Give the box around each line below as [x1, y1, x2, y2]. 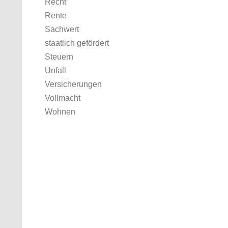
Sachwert [45, 25, 79, 34]
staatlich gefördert [45, 39, 109, 47]
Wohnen [45, 107, 75, 116]
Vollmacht [45, 94, 80, 102]
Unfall [45, 66, 66, 75]
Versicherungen [45, 80, 102, 89]
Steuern [45, 52, 73, 61]
